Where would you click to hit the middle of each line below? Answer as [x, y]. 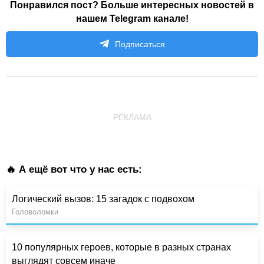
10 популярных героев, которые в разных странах [121, 247]
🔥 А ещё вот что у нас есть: [74, 170]
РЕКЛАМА [132, 118]
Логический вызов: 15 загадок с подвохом [103, 199]
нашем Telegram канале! [132, 19]
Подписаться [140, 44]
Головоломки [35, 212]
